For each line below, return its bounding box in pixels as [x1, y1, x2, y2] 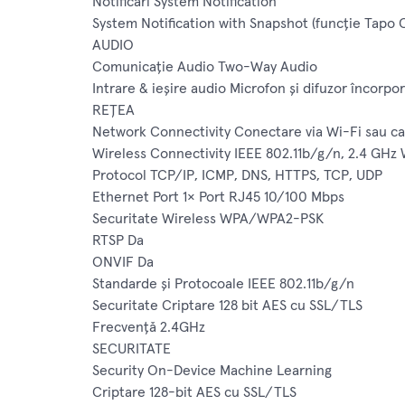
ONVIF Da [92, 255, 154, 270]
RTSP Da [92, 233, 144, 249]
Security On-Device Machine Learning [92, 363, 332, 379]
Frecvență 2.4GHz [92, 320, 205, 335]
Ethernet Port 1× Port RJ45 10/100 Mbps [92, 190, 344, 205]
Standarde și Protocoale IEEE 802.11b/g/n [92, 277, 354, 292]
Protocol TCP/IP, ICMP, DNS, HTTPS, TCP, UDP [92, 168, 382, 184]
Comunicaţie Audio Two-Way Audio [92, 60, 317, 75]
